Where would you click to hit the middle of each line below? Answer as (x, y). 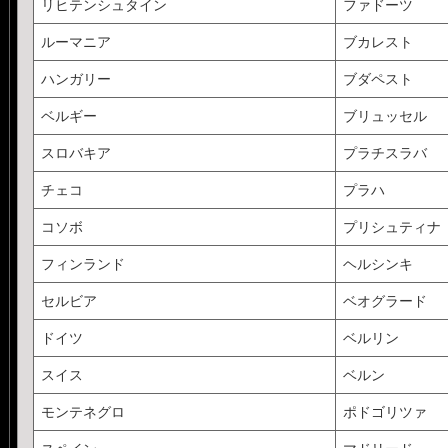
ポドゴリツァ (384, 411)
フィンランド (82, 263)
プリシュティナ (391, 226)
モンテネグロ (82, 411)
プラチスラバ (384, 152)
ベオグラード (384, 300)
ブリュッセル (384, 115)
